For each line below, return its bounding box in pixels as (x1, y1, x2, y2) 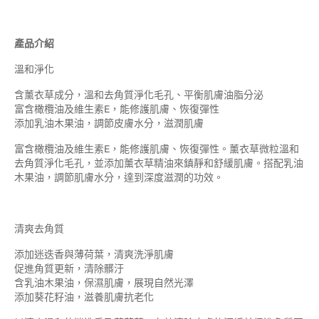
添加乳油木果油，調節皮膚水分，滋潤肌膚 (14, 117, 204, 130)
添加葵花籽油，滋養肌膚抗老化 (14, 291, 154, 303)
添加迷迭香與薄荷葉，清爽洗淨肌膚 (14, 249, 174, 261)
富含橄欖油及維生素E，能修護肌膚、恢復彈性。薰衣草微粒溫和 (14, 143, 299, 155)
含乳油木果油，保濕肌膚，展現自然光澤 (14, 277, 194, 289)
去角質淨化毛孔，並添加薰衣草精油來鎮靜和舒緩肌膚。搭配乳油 (14, 157, 303, 169)
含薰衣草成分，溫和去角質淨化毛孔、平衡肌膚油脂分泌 (14, 89, 263, 101)
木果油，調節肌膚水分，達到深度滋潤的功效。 (14, 172, 224, 184)
